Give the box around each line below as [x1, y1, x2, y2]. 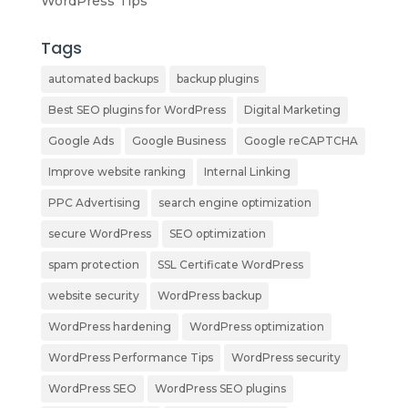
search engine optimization [158, 195, 311, 209]
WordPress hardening [47, 319, 171, 333]
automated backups [47, 71, 158, 86]
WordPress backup [157, 288, 261, 302]
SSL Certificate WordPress [157, 257, 303, 271]
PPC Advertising [47, 195, 140, 209]
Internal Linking [203, 164, 291, 178]
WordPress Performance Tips [47, 350, 213, 364]
